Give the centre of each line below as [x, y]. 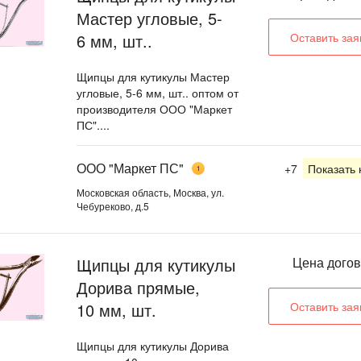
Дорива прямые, [138, 287]
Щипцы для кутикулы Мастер [153, 77]
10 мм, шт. [116, 310]
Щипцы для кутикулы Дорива [153, 346]
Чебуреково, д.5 [113, 205]
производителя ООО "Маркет [154, 109]
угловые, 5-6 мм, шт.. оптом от [158, 93]
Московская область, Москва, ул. [150, 192]
